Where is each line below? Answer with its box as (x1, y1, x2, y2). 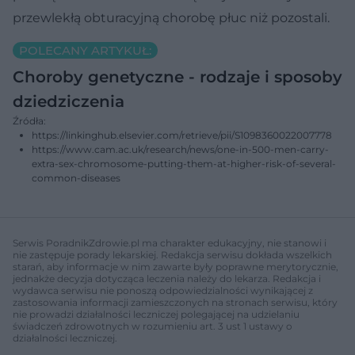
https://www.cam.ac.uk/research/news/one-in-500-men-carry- (32, 143, 329, 155)
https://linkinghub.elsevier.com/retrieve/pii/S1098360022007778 (32, 128, 332, 141)
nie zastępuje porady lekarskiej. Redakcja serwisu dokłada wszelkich (13, 248, 332, 261)
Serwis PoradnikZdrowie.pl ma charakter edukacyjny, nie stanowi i (13, 236, 326, 249)
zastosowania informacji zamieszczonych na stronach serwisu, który (13, 296, 338, 308)
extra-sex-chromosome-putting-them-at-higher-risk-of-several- (32, 157, 336, 170)
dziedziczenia (13, 91, 124, 111)
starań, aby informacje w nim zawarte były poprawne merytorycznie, (13, 260, 338, 273)
